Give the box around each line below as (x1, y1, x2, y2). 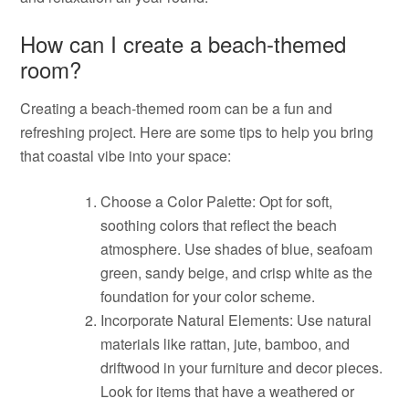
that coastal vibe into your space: (20, 145, 232, 166)
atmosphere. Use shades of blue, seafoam (100, 238, 373, 259)
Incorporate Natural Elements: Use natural (100, 309, 372, 330)
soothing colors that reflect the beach (100, 215, 338, 236)
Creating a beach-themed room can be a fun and (20, 98, 333, 119)
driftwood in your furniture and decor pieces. (100, 357, 383, 378)
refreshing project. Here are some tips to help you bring (20, 121, 374, 142)
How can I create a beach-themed (20, 27, 347, 59)
